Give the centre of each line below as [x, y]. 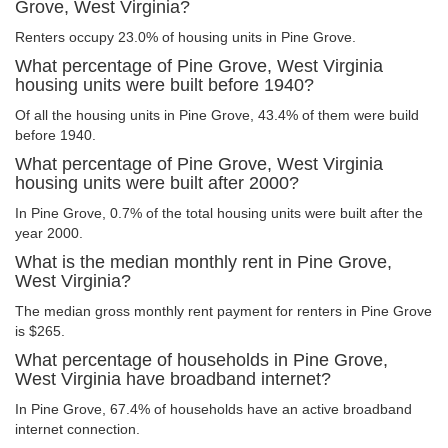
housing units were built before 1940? [164, 85]
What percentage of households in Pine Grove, [201, 360]
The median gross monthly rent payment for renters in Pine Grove [223, 311]
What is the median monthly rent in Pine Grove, [203, 262]
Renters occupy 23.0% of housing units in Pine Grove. [185, 37]
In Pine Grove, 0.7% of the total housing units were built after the [219, 213]
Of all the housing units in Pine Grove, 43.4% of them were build [217, 115]
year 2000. [49, 233]
